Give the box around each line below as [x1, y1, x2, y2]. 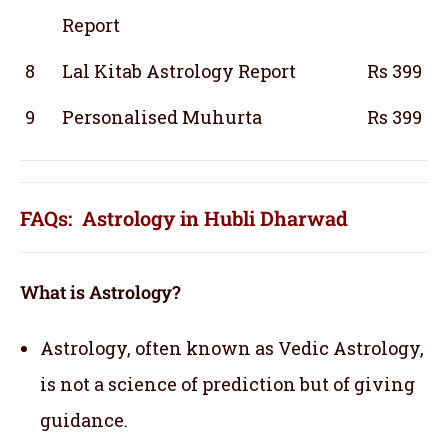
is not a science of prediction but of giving [40, 371, 415, 396]
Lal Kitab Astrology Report [62, 58, 296, 83]
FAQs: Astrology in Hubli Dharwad [20, 204, 348, 231]
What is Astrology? [20, 279, 181, 304]
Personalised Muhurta [62, 104, 262, 129]
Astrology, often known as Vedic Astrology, [40, 335, 424, 360]
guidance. [40, 407, 128, 432]
